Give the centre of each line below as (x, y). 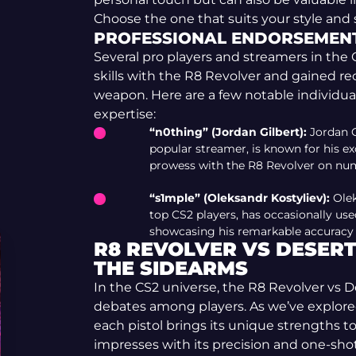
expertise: (124, 114)
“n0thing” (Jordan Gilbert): (228, 132)
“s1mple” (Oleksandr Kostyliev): (239, 198)
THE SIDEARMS (170, 268)
